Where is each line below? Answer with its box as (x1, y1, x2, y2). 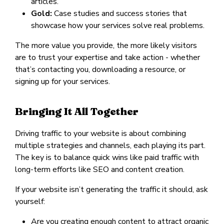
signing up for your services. (15, 75, 110, 87)
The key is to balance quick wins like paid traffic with (15, 151, 199, 163)
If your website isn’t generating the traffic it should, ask (15, 183, 208, 195)
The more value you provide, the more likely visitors (15, 39, 197, 51)
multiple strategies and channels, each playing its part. (15, 139, 205, 151)
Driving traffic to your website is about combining (15, 127, 186, 139)
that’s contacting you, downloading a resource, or (15, 63, 185, 75)
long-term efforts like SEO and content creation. (15, 163, 184, 175)
